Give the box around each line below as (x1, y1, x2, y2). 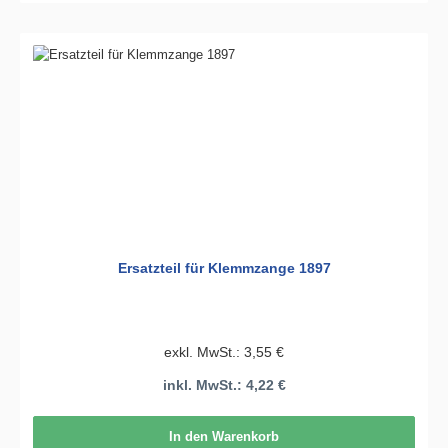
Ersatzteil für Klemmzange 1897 (117, 260, 331, 277)
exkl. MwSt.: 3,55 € (164, 343, 284, 360)
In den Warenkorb (169, 428, 279, 444)
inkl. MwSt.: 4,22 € (162, 377, 286, 394)
